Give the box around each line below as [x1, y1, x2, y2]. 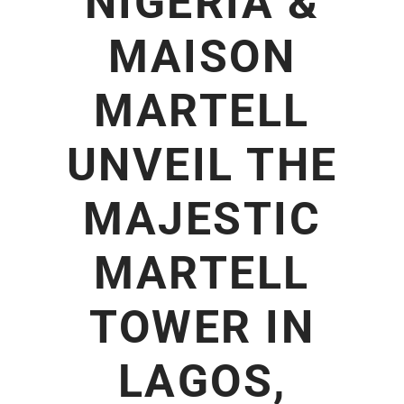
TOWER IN [89, 301, 315, 353]
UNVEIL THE [66, 139, 338, 191]
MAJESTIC [83, 193, 321, 245]
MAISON [108, 31, 296, 83]
